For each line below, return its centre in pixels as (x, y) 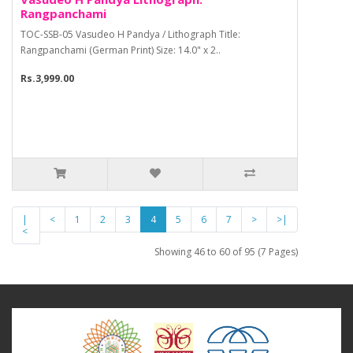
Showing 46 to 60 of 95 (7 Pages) (226, 252)
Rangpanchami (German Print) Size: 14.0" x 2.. (121, 50)
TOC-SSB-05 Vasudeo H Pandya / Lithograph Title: (130, 35)
